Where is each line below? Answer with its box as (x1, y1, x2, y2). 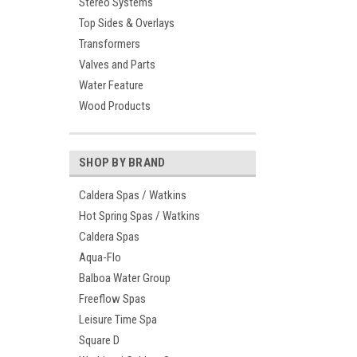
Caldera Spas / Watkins (79, 188, 186, 202)
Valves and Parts (79, 57, 155, 72)
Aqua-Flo (79, 250, 121, 265)
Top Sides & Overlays (79, 16, 175, 30)
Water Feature (79, 78, 143, 92)
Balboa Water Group (79, 271, 171, 285)
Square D (79, 333, 120, 347)
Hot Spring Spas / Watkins (79, 209, 200, 223)
